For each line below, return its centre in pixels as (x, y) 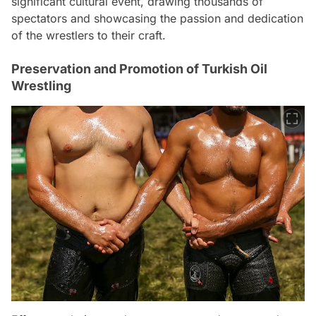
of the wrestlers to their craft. (89, 35)
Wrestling (41, 86)
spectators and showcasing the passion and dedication (157, 18)
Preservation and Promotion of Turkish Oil (139, 69)
